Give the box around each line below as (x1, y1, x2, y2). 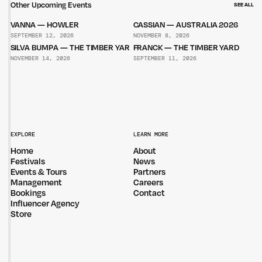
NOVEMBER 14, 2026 (10, 54, 70, 63)
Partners (133, 166, 166, 178)
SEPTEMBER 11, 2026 (133, 54, 196, 63)
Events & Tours (10, 166, 67, 178)
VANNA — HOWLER (10, 19, 79, 31)
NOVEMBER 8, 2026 (133, 32, 189, 40)
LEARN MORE (133, 130, 168, 139)
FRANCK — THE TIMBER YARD (133, 42, 240, 54)
